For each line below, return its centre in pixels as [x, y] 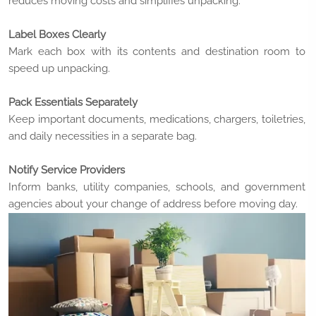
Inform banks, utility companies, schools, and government [157, 187]
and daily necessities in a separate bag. [103, 136]
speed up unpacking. [59, 68]
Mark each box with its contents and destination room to [157, 51]
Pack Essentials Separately [73, 102]
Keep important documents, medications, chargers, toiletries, [157, 119]
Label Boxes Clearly [57, 35]
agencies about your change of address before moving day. [153, 204]
